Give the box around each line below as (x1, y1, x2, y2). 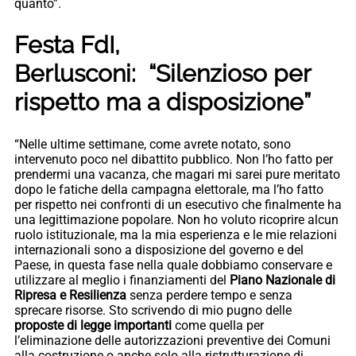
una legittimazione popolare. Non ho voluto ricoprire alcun (14, 211, 339, 227)
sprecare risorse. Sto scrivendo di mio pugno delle (14, 302, 292, 318)
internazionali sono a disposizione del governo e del (14, 242, 304, 257)
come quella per (172, 317, 264, 333)
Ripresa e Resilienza (14, 287, 126, 303)
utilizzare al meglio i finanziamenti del (14, 272, 230, 288)
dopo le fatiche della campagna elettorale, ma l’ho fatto (14, 181, 323, 197)
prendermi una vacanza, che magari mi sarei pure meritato (14, 166, 340, 182)
